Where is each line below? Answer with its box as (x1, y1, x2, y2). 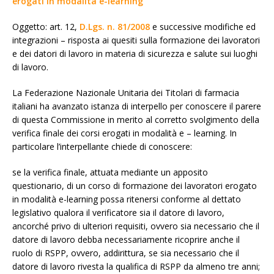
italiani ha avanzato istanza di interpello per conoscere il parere (12, 100, 261, 112)
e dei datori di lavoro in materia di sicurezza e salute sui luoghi (12, 47, 257, 59)
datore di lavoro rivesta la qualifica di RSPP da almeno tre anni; (12, 260, 260, 272)
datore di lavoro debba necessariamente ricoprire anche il (12, 233, 240, 245)
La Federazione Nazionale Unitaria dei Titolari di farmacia (12, 86, 239, 98)
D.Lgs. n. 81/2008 (80, 20, 150, 32)
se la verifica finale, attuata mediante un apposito (12, 166, 208, 178)
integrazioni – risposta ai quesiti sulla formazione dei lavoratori (12, 34, 260, 46)
